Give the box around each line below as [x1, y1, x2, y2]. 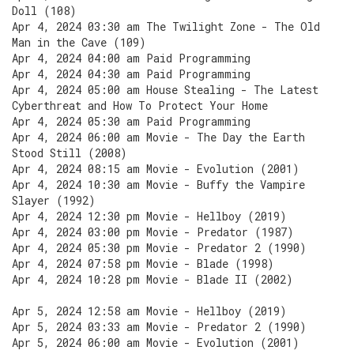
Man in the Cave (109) [12, 35, 146, 50]
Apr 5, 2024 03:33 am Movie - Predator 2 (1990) [12, 319, 307, 334]
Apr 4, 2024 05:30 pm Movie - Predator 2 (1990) [12, 240, 307, 255]
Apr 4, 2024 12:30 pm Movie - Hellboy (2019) [12, 209, 287, 224]
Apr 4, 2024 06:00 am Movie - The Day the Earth [12, 130, 305, 145]
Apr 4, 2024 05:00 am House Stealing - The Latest [12, 82, 318, 97]
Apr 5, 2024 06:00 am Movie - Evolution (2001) [12, 335, 299, 350]
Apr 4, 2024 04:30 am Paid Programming [12, 66, 250, 81]
